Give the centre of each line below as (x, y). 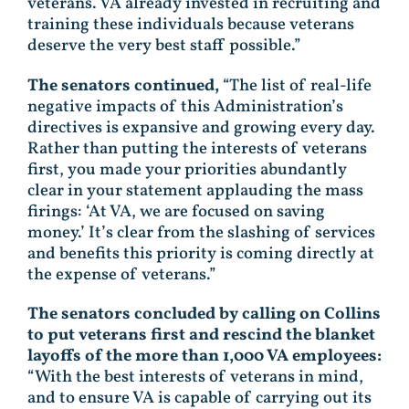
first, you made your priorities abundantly (187, 169)
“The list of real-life (297, 85)
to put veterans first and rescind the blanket (201, 335)
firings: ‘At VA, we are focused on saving (176, 211)
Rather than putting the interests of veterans (197, 148)
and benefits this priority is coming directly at (201, 253)
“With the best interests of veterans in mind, (195, 377)
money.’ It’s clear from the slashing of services (201, 232)
